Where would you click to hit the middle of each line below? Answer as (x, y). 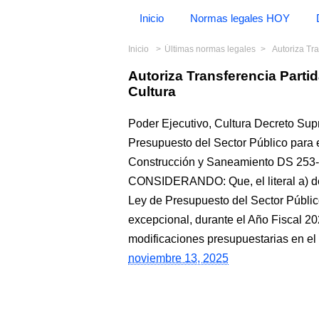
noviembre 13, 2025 (178, 258)
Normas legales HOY (240, 18)
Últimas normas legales (210, 49)
